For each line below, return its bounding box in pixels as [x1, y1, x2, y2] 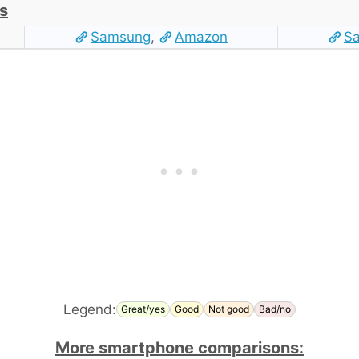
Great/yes [121, 303, 165, 315]
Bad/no [259, 303, 291, 315]
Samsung [91, 28, 151, 45]
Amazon [175, 28, 228, 45]
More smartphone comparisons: [55, 337, 304, 357]
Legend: [63, 301, 116, 317]
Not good [208, 303, 249, 315]
